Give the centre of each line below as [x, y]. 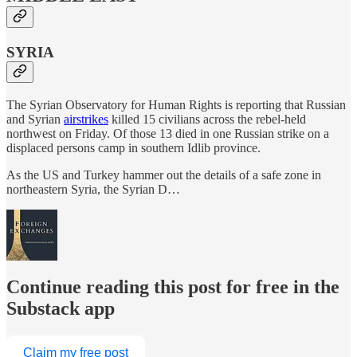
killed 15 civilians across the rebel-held [207, 120]
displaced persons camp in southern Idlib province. [133, 148]
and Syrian [35, 120]
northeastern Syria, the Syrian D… [93, 190]
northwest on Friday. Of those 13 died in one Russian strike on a [168, 134]
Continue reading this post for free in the [173, 286]
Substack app [61, 308]
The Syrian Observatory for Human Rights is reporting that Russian [176, 105]
